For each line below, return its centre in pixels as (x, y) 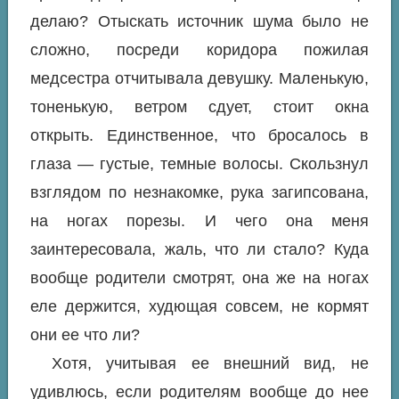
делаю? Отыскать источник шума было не (199, 21)
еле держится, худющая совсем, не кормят (199, 306)
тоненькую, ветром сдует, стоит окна (199, 107)
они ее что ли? (85, 335)
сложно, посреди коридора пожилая (199, 50)
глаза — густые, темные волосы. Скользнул (199, 164)
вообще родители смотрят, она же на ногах (199, 278)
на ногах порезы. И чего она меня (199, 221)
